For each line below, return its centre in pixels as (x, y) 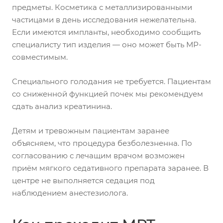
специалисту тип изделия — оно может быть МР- (107, 44)
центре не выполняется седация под (83, 180)
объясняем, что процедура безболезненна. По (102, 143)
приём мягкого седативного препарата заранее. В (110, 168)
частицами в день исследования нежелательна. (104, 19)
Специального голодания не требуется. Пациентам (111, 81)
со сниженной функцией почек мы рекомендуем (108, 94)
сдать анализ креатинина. (62, 106)
